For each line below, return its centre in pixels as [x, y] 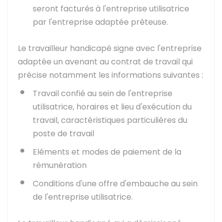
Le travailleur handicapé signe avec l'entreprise [110, 48]
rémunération [60, 165]
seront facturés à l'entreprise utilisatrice [111, 9]
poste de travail [63, 134]
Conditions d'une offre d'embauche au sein [115, 184]
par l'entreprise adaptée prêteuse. [100, 22]
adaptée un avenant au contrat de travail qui [105, 62]
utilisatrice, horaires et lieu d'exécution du [112, 107]
